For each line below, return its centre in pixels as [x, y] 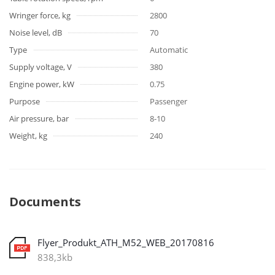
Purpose [25, 102]
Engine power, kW [42, 84]
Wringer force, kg [40, 16]
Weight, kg [28, 136]
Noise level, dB [36, 33]
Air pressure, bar [39, 119]
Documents [45, 202]
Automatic [169, 50]
